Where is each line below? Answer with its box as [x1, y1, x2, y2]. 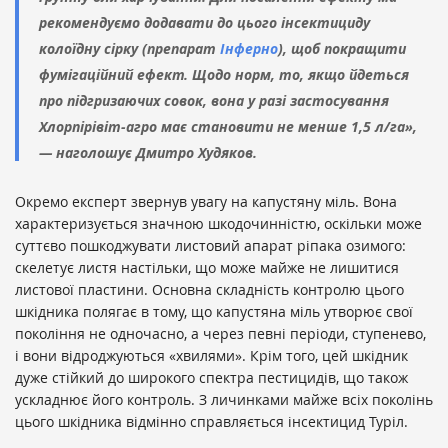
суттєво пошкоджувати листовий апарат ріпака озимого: [15, 235, 406, 255]
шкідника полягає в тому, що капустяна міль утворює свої [15, 301, 413, 321]
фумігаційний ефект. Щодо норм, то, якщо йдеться [39, 64, 409, 84]
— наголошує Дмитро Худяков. [39, 142, 257, 162]
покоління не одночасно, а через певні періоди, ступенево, [15, 323, 426, 343]
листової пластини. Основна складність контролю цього [15, 279, 404, 299]
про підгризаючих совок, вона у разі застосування [39, 90, 389, 110]
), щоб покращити [278, 38, 406, 58]
